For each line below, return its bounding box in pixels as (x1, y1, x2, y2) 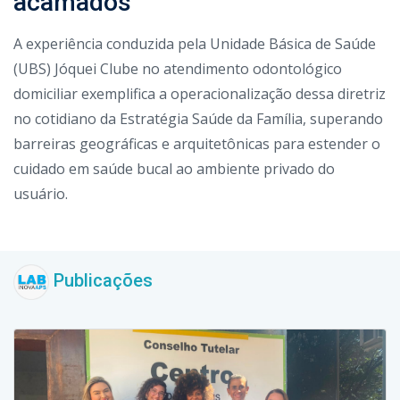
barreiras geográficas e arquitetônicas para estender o (13, 133, 380, 154)
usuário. (13, 183, 68, 204)
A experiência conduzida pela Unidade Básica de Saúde (13, 33, 376, 54)
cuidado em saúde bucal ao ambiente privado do (13, 158, 335, 179)
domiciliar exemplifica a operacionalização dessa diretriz (13, 83, 386, 104)
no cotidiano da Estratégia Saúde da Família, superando (13, 108, 383, 129)
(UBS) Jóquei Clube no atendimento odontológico (13, 58, 342, 79)
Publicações (49, 269, 153, 291)
